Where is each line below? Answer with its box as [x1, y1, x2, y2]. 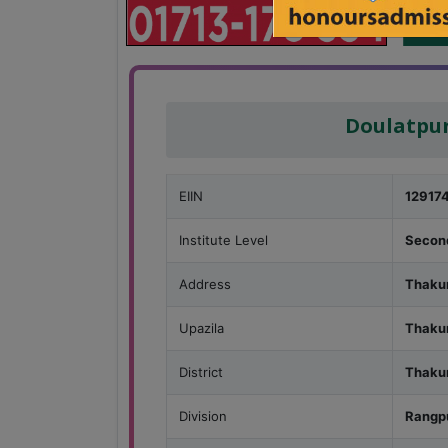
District [179, 364, 223, 381]
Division [179, 408, 227, 425]
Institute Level [179, 232, 268, 249]
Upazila [179, 320, 224, 337]
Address [179, 276, 231, 293]
